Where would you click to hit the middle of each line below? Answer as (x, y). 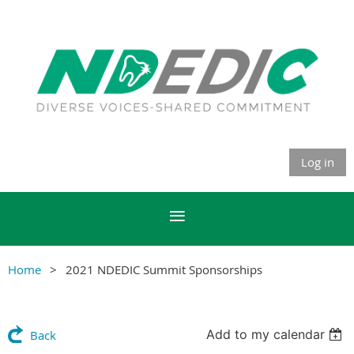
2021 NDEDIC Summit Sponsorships (164, 269)
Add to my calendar (266, 334)
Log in (318, 162)
